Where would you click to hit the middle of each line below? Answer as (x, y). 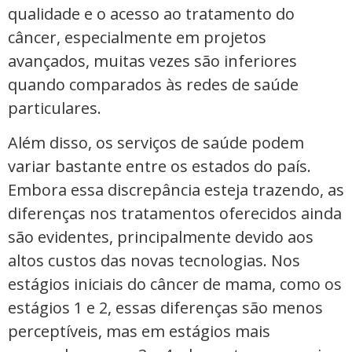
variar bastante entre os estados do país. (159, 167)
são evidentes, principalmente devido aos (161, 237)
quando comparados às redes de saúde (153, 84)
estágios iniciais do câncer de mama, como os (175, 284)
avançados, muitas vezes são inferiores (152, 60)
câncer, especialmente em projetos (137, 37)
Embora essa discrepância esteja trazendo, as (176, 190)
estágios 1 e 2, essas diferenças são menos (165, 308)
